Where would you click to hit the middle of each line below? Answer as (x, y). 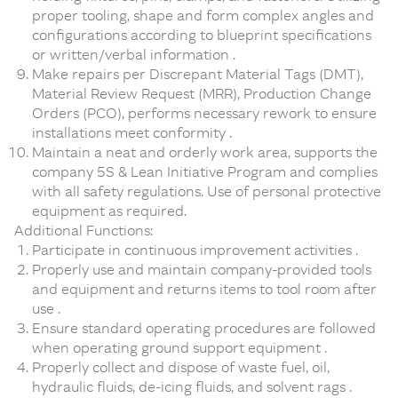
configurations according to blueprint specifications (202, 35)
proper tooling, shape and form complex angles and (203, 15)
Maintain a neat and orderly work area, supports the (205, 152)
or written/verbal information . (134, 54)
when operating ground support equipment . (179, 347)
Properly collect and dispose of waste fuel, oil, (181, 367)
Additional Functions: (84, 230)
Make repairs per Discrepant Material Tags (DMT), (198, 74)
